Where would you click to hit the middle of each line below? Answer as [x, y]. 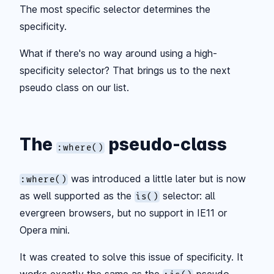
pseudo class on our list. [74, 87]
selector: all [187, 195]
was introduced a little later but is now [157, 178]
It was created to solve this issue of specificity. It [131, 257]
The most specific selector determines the [115, 9]
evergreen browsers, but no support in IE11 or [123, 213]
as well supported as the [77, 195]
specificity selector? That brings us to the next [125, 70]
